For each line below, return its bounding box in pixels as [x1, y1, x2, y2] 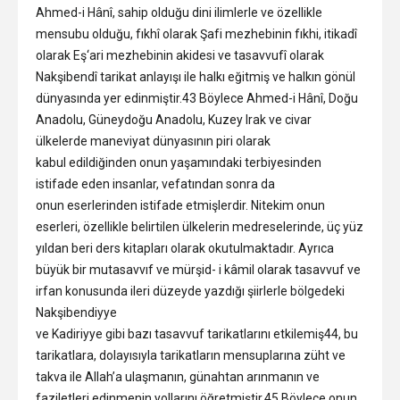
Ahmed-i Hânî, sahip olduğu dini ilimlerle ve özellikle [36, 4, 322, 20]
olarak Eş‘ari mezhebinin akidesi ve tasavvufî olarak [36, 47, 324, 62]
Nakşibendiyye [36, 304, 117, 320]
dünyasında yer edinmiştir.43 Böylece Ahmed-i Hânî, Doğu [36, 90, 358, 105]
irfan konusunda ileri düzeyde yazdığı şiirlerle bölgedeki [36, 283, 345, 298]
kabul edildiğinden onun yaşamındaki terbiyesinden [36, 154, 321, 170]
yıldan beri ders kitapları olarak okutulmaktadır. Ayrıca [36, 240, 334, 255]
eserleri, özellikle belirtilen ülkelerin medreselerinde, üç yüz [36, 219, 363, 234]
